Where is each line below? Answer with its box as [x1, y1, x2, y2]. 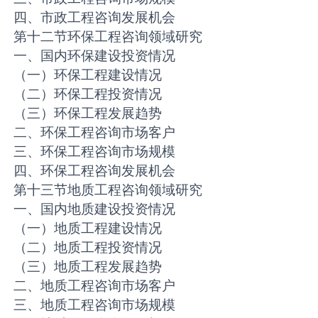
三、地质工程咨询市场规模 [13, 296, 176, 314]
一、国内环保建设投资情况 [13, 47, 176, 65]
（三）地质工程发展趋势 [13, 258, 163, 275]
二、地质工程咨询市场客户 [13, 277, 176, 295]
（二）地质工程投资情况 [13, 238, 163, 256]
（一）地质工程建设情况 [13, 219, 163, 237]
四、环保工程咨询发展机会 [13, 162, 176, 180]
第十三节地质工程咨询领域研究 [13, 181, 203, 199]
